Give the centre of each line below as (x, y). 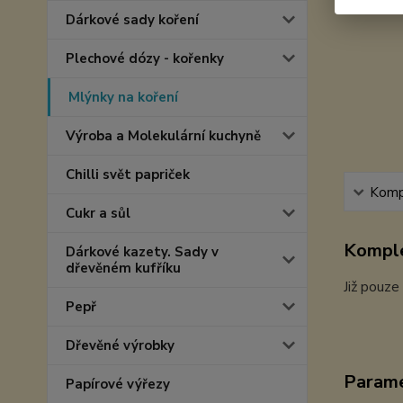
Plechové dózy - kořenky (145, 58)
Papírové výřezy (118, 384)
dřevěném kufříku (123, 268)
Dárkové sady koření (132, 20)
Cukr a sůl (98, 213)
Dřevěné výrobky (120, 345)
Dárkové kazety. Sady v (142, 252)
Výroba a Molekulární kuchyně (163, 136)
